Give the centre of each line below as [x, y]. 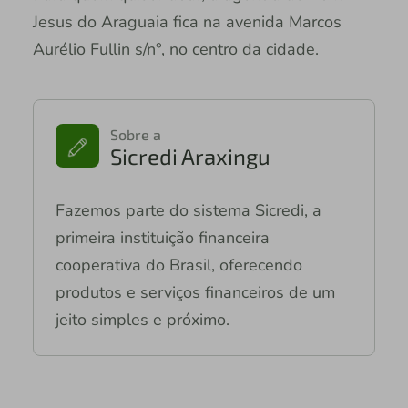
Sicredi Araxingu [190, 156]
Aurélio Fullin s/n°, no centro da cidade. [175, 49]
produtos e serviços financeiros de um [195, 292]
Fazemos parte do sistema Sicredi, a [188, 210]
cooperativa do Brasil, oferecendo [178, 265]
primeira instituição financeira [162, 237]
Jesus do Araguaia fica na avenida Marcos [187, 21]
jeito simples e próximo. [142, 319]
